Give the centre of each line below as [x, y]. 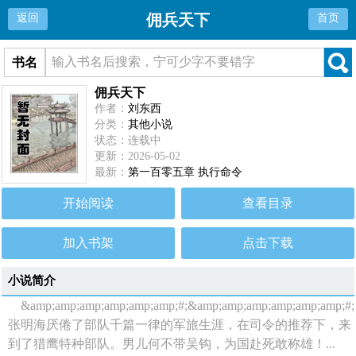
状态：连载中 [128, 140]
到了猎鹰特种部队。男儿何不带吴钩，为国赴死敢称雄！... [172, 344]
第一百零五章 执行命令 [186, 172]
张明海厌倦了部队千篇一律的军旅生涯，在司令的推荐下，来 [180, 325]
